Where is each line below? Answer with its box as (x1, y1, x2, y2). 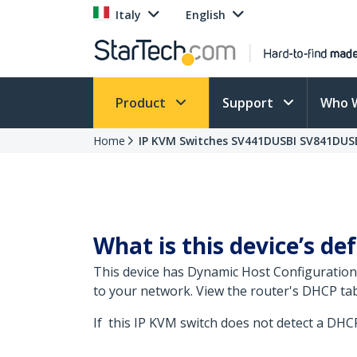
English (186, 7, 226, 22)
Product (116, 94, 169, 112)
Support (222, 94, 277, 112)
